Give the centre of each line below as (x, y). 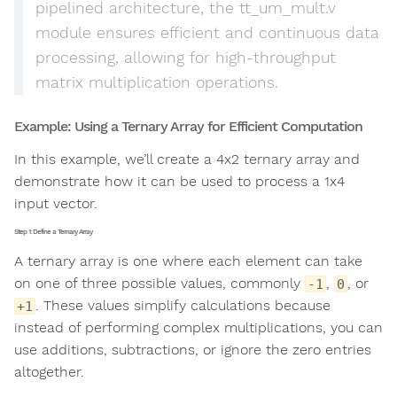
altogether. (49, 371)
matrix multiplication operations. (156, 82)
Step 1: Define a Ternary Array (53, 231)
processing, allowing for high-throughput (185, 57)
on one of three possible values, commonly (160, 283)
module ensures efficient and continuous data (207, 32)
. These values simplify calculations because (183, 305)
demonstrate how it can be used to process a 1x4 (179, 181)
